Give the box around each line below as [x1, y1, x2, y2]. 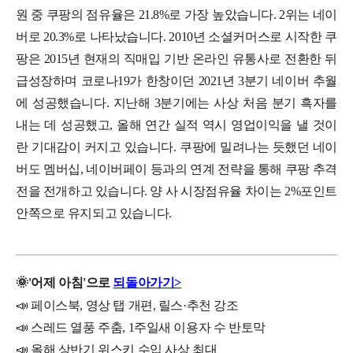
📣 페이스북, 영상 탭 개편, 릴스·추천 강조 [16, 298, 239, 312]
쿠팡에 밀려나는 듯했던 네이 [179, 139, 337, 154]
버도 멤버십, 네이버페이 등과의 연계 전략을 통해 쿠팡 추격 [16, 162, 337, 176]
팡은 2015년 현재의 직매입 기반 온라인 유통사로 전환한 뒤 [16, 51, 337, 65]
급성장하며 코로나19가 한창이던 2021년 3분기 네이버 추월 [16, 73, 337, 87]
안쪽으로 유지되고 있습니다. [16, 206, 172, 220]
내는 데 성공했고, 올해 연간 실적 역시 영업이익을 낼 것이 [16, 117, 337, 132]
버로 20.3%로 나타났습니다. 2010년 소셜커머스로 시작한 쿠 [16, 29, 337, 43]
